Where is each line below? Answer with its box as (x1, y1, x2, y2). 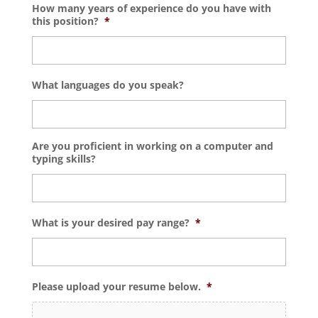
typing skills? (31, 151, 96, 165)
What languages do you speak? (31, 77, 184, 92)
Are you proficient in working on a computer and (31, 138, 273, 153)
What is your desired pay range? (31, 215, 190, 229)
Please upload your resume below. (31, 279, 201, 293)
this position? (31, 13, 99, 28)
